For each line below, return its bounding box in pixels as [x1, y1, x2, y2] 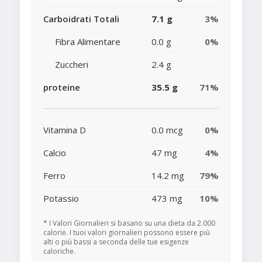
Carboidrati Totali [43, 13, 119, 25]
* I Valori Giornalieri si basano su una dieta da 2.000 [43, 218, 215, 229]
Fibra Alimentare [55, 36, 120, 48]
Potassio [43, 192, 79, 205]
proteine [43, 81, 80, 94]
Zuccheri [55, 58, 88, 71]
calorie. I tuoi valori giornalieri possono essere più [43, 227, 210, 238]
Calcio [43, 147, 66, 159]
